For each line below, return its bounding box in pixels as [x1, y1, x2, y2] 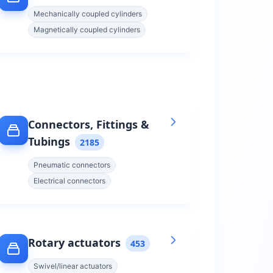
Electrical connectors [34, 176, 105, 185]
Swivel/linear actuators [34, 261, 112, 271]
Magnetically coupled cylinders [34, 25, 140, 34]
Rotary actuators [28, 235, 121, 250]
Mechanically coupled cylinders [34, 9, 142, 18]
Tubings [28, 134, 70, 149]
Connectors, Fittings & [28, 117, 149, 132]
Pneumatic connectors [34, 160, 110, 169]
